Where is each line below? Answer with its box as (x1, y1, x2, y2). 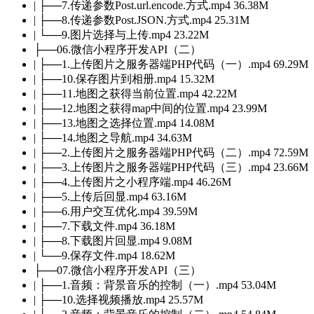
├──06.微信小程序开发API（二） (34, 43, 201, 55)
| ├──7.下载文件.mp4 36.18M (34, 219, 175, 232)
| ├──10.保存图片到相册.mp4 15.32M (34, 72, 214, 85)
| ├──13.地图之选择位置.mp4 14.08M (34, 116, 214, 129)
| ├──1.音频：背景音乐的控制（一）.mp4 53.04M (34, 278, 276, 291)
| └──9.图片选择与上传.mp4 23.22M (34, 28, 209, 41)
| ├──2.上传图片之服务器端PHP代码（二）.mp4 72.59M (34, 146, 308, 158)
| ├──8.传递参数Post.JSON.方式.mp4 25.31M (34, 13, 250, 26)
